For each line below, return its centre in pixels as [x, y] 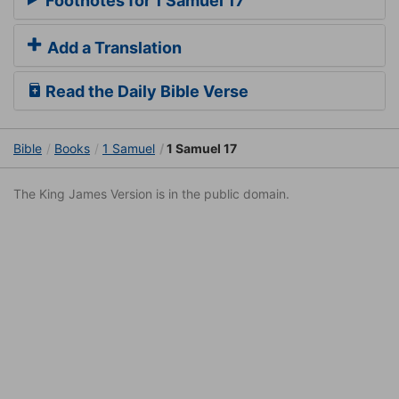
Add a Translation [113, 48]
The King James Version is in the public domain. [151, 194]
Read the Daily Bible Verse [145, 92]
